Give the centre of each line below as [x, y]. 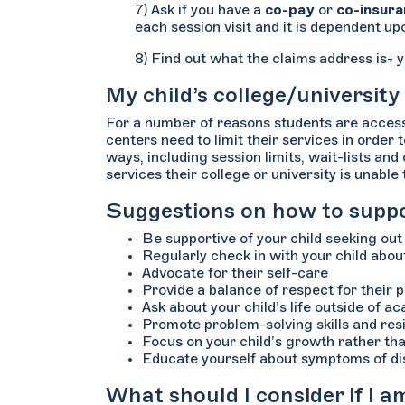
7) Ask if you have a [200, 10]
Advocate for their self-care [235, 273]
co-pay [290, 10]
